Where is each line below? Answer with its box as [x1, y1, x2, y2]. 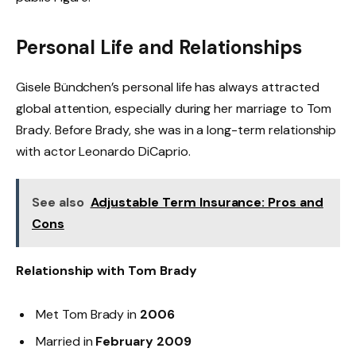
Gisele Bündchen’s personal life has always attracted [16, 79, 319, 96]
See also [32, 194, 84, 211]
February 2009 [95, 333, 192, 350]
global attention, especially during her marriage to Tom [16, 100, 332, 118]
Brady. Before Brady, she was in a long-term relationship [16, 122, 337, 139]
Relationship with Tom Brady [16, 262, 197, 280]
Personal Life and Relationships [16, 35, 302, 60]
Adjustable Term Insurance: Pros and [90, 194, 323, 211]
